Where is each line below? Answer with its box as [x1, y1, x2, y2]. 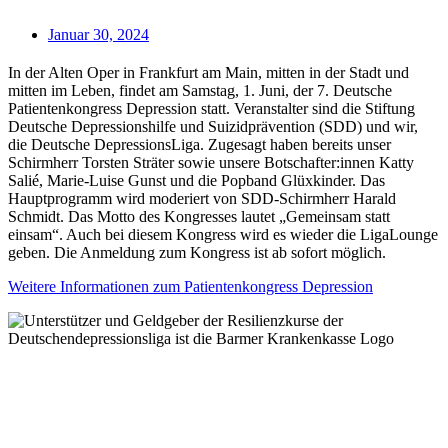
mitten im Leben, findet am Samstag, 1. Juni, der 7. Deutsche [8, 81, 392, 99]
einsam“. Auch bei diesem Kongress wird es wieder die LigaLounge [8, 225, 438, 243]
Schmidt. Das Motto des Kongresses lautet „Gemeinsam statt [8, 207, 390, 225]
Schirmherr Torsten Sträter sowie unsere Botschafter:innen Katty [8, 153, 414, 171]
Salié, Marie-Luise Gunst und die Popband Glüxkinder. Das [8, 171, 385, 189]
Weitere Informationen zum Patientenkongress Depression [8, 277, 373, 295]
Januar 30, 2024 [48, 25, 149, 43]
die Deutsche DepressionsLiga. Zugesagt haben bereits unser [8, 135, 391, 153]
